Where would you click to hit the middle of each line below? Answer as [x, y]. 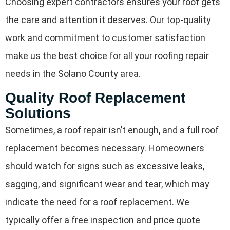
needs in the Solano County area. [73, 74]
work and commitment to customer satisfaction [105, 38]
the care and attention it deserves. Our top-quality [108, 20]
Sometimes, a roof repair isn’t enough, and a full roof [112, 130]
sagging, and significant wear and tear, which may [107, 184]
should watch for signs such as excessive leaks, [105, 166]
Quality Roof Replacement [95, 98]
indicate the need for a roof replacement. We [97, 202]
